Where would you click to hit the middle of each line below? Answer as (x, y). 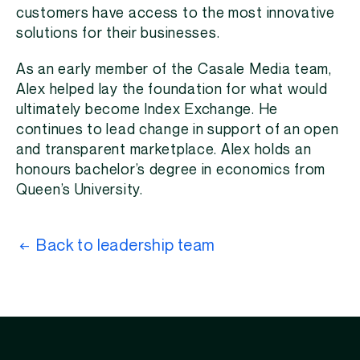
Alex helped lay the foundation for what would (172, 90)
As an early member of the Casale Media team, (174, 70)
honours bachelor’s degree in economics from (171, 170)
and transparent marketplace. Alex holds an (164, 150)
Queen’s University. (80, 190)
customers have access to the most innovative (176, 13)
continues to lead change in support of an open (178, 130)
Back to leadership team (126, 246)
